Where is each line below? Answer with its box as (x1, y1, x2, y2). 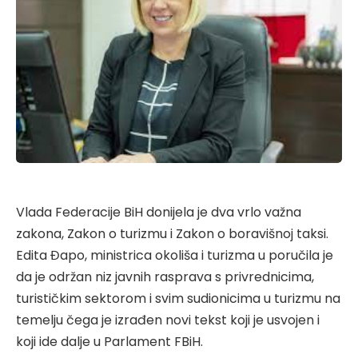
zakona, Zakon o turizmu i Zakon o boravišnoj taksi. (16, 224, 328, 243)
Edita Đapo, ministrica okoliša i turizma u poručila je (16, 245, 333, 265)
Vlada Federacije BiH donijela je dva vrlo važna (16, 202, 301, 221)
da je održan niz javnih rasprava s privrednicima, (16, 267, 314, 286)
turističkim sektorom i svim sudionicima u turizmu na (16, 288, 340, 308)
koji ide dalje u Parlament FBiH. (16, 332, 203, 351)
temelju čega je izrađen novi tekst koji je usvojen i (16, 310, 320, 329)
